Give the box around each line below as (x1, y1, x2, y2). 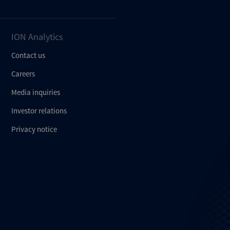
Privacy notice (11, 124, 57, 134)
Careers (11, 69, 35, 79)
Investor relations (11, 106, 67, 116)
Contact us (11, 50, 46, 60)
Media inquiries (11, 87, 61, 97)
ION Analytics (11, 31, 64, 43)
